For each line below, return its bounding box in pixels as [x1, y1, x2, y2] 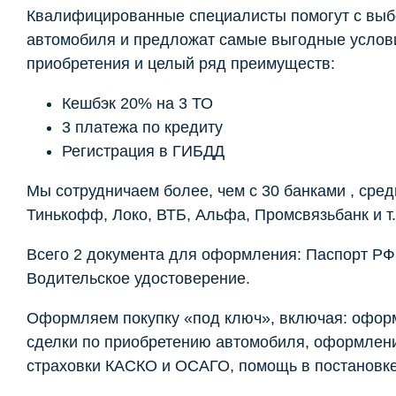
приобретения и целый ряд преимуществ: [27, 54, 335, 72]
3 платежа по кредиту [62, 118, 223, 136]
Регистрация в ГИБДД [62, 141, 225, 160]
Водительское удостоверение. [27, 269, 250, 287]
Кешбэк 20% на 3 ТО [62, 94, 213, 112]
